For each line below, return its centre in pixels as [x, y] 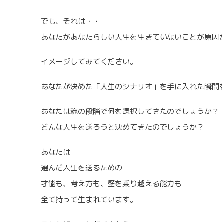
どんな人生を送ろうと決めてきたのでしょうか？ [122, 127]
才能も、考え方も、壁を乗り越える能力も [111, 184]
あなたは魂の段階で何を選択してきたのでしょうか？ [130, 111]
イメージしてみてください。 [89, 61]
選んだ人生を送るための [82, 168]
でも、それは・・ [70, 21]
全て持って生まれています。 [89, 200]
